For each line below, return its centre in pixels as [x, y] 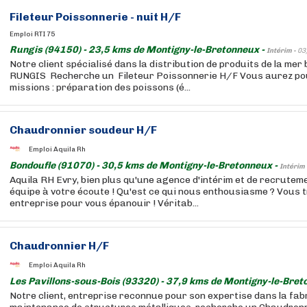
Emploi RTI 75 [32, 34]
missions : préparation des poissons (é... [100, 87]
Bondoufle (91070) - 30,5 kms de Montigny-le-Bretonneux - [145, 165]
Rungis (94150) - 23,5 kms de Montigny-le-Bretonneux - [138, 50]
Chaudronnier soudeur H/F [83, 130]
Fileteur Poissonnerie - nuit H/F [95, 17]
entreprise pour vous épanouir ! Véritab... [104, 203]
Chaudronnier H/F [59, 246]
